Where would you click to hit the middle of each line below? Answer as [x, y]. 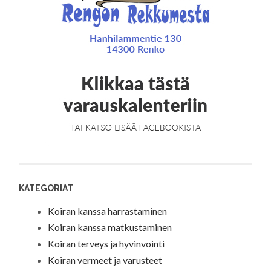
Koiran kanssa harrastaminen [108, 211]
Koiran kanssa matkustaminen [110, 227]
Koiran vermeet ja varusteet [105, 260]
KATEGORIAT [46, 188]
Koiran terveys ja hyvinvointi [106, 243]
